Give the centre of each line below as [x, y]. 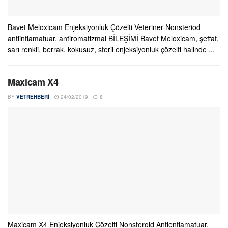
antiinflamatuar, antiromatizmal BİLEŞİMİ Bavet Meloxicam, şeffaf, [113, 38]
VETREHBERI [33, 97]
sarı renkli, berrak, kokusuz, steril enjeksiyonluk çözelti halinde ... [111, 49]
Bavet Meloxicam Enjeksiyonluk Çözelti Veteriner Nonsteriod [104, 27]
